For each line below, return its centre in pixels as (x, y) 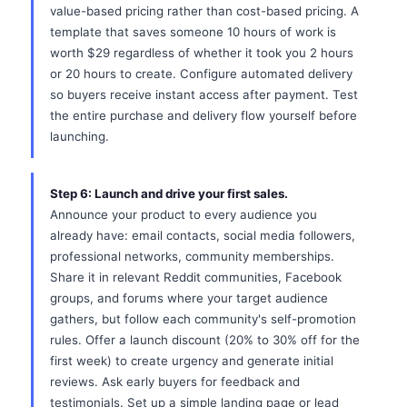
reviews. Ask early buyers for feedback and (175, 382)
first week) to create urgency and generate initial (192, 361)
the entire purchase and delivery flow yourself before (203, 115)
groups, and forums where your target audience (189, 298)
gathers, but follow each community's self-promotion (203, 319)
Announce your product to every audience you (184, 214)
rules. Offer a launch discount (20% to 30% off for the (205, 340)
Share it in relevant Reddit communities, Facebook (196, 277)
